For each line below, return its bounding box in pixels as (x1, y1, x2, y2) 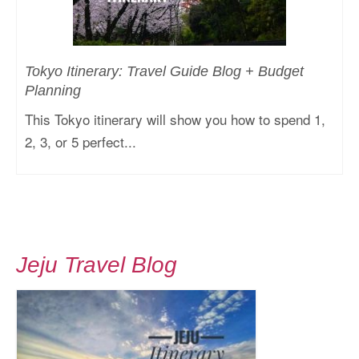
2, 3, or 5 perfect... (25, 131, 136, 151)
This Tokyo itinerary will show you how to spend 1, (25, 108, 325, 129)
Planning (25, 82, 81, 99)
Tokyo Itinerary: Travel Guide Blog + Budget (25, 63, 304, 79)
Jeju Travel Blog (16, 252, 177, 277)
